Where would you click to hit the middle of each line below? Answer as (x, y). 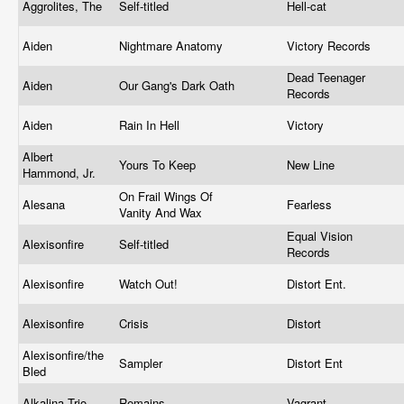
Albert (38, 156)
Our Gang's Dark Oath (179, 85)
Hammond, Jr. (61, 173)
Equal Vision (320, 236)
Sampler (142, 363)
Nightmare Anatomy (173, 46)
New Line (312, 165)
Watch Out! (150, 284)
